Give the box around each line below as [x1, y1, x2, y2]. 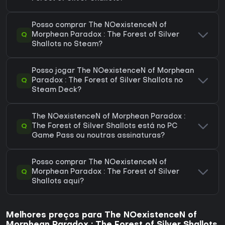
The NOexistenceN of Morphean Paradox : [32, 114, 185, 121]
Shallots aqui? [32, 178, 84, 185]
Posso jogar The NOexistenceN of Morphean [32, 68, 194, 75]
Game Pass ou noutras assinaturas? [32, 133, 165, 140]
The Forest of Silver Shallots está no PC [32, 123, 178, 130]
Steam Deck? [32, 87, 81, 94]
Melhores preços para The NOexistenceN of [6, 211, 197, 220]
